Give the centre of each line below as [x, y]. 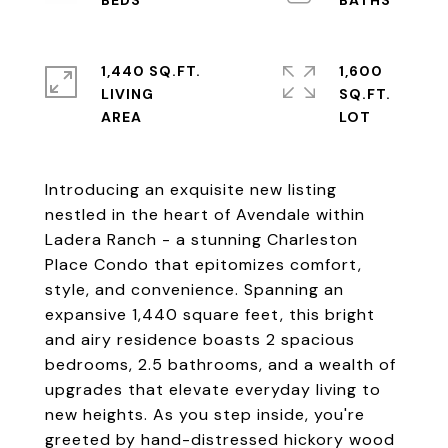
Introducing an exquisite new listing [191, 189]
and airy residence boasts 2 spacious [200, 339]
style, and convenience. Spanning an [194, 289]
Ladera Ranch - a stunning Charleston [201, 239]
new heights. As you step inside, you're [205, 414]
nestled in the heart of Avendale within [205, 214]
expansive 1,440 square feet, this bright [210, 314]
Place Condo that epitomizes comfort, [203, 264]
